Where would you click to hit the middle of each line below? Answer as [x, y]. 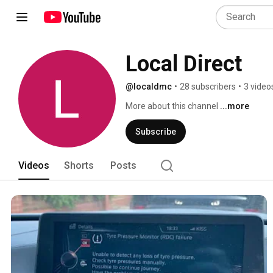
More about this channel [172, 106]
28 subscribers [208, 87]
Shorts [79, 165]
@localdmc [149, 87]
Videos [34, 165]
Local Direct [184, 64]
